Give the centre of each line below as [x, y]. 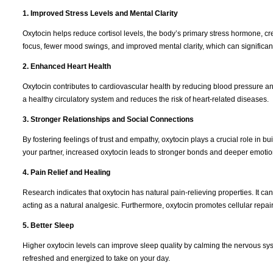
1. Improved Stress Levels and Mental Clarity [100, 13]
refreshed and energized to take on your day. [96, 258]
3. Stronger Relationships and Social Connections [108, 119]
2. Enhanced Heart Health [67, 66]
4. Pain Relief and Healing [66, 172]
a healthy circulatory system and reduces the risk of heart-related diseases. [146, 99]
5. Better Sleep [48, 225]
